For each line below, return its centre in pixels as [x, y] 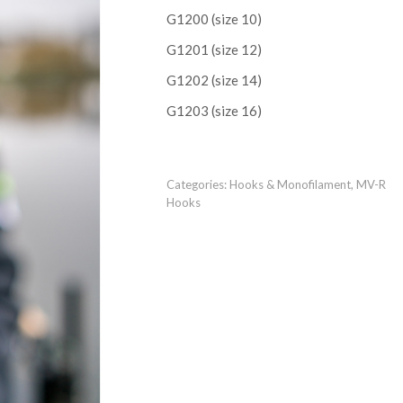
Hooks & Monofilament [290, 184]
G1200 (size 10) [214, 19]
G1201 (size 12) [214, 49]
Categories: [197, 184]
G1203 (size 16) [214, 111]
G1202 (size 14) [214, 80]
